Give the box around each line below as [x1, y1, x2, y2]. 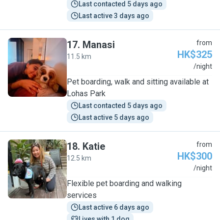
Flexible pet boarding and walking [67, 179, 182, 188]
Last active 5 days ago [79, 113, 149, 121]
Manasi [82, 39, 115, 51]
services [67, 191, 97, 200]
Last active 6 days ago [79, 203, 149, 211]
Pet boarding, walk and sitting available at [67, 77, 209, 86]
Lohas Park [67, 89, 106, 98]
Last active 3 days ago [79, 12, 149, 20]
